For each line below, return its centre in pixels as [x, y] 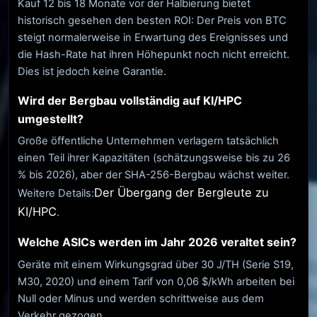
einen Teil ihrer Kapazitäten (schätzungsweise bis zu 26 [154, 158]
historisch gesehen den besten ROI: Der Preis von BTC [152, 20]
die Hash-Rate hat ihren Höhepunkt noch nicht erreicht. [154, 54]
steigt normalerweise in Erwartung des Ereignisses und [153, 37]
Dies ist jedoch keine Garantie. [92, 71]
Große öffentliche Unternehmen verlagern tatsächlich [148, 141]
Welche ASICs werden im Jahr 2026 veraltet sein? [157, 242]
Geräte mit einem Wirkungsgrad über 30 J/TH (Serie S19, [156, 264]
